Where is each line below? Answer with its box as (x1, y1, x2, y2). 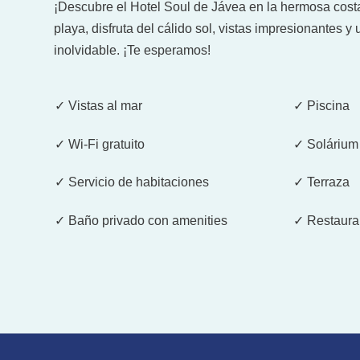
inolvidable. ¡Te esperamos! (54, 43, 211, 57)
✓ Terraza (293, 175, 350, 190)
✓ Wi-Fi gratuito (54, 137, 145, 151)
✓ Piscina (293, 98, 350, 112)
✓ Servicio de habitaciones (54, 175, 209, 190)
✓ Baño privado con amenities (54, 214, 227, 228)
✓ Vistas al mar (54, 98, 142, 112)
